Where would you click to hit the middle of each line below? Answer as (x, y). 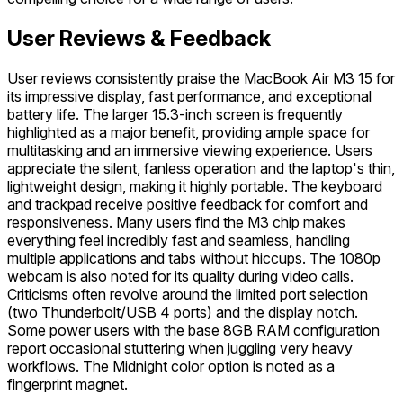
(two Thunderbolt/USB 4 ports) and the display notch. (183, 312)
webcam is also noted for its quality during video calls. (180, 276)
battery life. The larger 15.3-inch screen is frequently (175, 114)
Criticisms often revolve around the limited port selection (188, 294)
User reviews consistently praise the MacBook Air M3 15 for (201, 78)
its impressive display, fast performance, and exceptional (189, 96)
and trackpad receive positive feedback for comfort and (188, 204)
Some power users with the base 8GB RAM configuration (193, 330)
